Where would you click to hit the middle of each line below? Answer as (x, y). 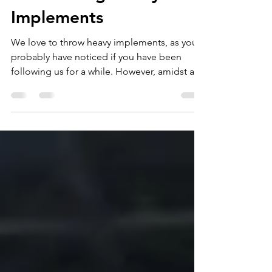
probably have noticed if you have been (96, 76)
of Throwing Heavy (86, 13)
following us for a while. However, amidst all (105, 91)
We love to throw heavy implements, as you (104, 62)
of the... (27, 105)
